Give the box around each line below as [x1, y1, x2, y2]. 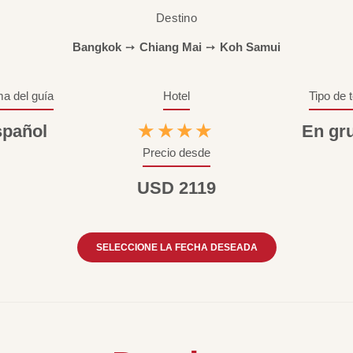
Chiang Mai [139, 40, 202, 54]
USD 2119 [137, 178, 216, 198]
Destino [155, 11, 198, 24]
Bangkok [72, 40, 121, 54]
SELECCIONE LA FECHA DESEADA [95, 242, 258, 253]
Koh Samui [220, 40, 281, 54]
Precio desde [143, 146, 210, 159]
